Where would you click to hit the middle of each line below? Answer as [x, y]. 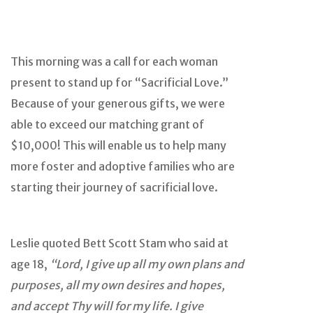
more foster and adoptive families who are [123, 167]
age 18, [30, 264]
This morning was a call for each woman [114, 62]
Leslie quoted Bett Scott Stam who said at [119, 243]
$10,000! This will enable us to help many [118, 146]
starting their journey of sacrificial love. [114, 188]
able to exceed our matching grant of [108, 125]
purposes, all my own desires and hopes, [118, 285]
